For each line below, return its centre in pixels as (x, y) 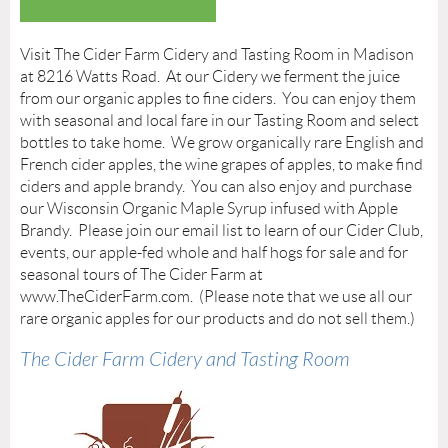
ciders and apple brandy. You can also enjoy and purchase (216, 187)
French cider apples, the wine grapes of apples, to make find (221, 165)
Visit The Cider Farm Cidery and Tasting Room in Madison (217, 55)
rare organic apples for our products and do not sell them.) (217, 319)
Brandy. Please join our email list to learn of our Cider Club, (221, 231)
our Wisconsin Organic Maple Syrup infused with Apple (209, 209)
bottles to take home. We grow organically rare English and (222, 143)
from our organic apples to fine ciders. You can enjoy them (218, 99)
